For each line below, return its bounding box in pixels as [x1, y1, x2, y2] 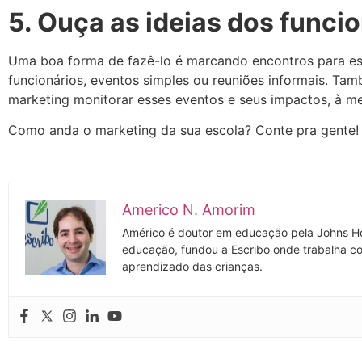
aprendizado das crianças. [122, 259, 263, 273]
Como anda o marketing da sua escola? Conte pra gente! [8, 122, 359, 139]
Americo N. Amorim [122, 200, 255, 218]
